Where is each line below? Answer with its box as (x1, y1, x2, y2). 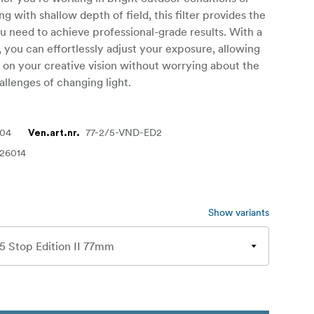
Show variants (208, 206, 269, 219)
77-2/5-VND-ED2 (86, 126, 163, 139)
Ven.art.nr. (28, 128, 81, 139)
